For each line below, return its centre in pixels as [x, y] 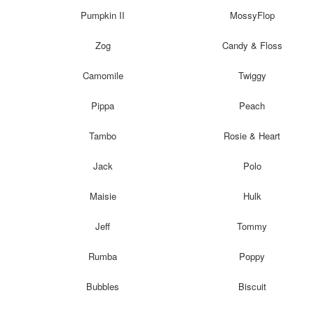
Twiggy [252, 75]
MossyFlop [252, 15]
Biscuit [252, 286]
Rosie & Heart [252, 135]
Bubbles [103, 286]
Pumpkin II [103, 15]
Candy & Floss [252, 45]
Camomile [103, 75]
